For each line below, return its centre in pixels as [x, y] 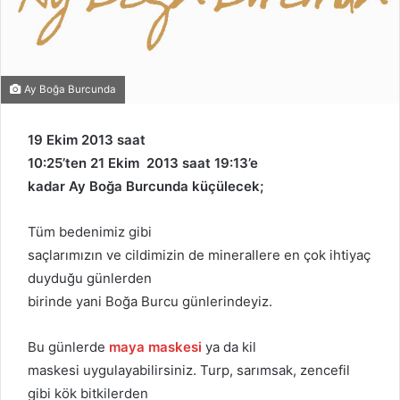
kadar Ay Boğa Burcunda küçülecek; [146, 186]
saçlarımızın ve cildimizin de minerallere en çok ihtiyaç [199, 254]
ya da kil [229, 346]
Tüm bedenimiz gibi [90, 231]
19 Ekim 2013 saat [87, 139]
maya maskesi [155, 346]
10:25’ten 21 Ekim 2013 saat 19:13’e [143, 162]
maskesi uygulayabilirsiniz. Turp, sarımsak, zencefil [189, 370]
